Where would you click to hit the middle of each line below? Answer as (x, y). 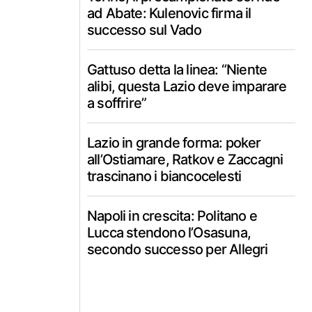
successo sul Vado (145, 30)
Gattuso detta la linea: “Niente (177, 70)
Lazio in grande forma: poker (174, 143)
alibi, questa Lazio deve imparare (187, 86)
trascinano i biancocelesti (164, 176)
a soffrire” (117, 103)
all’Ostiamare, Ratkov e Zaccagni (185, 159)
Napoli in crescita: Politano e (172, 216)
